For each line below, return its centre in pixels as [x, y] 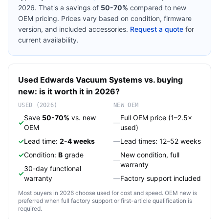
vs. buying [163, 80]
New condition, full [150, 155]
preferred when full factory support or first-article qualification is [105, 201]
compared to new [157, 8]
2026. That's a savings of [59, 8]
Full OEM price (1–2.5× [156, 118]
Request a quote [157, 29]
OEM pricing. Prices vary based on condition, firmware [105, 18]
